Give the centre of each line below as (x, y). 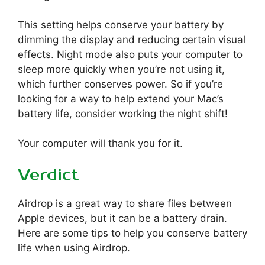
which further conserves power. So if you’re (120, 84)
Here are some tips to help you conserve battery (132, 233)
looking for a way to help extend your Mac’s (121, 99)
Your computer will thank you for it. (100, 143)
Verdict (48, 175)
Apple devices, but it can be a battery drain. (122, 218)
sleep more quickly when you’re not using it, (121, 70)
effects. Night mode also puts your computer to (130, 55)
